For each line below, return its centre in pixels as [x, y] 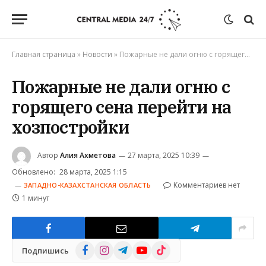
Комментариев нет [207, 185]
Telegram [131, 247]
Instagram [113, 247]
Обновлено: [34, 172]
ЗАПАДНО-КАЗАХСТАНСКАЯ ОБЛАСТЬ [88, 185]
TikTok [164, 247]
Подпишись [45, 250]
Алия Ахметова [88, 156]
